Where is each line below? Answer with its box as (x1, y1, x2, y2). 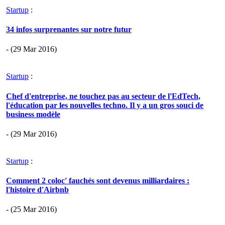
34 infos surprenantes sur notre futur (6, 25, 132, 34)
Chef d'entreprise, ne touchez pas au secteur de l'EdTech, (6, 91, 200, 100)
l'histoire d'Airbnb (6, 185, 69, 194)
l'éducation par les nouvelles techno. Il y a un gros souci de (6, 100, 203, 109)
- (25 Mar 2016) (6, 205, 57, 214)
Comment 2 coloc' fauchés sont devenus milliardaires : (6, 176, 189, 185)
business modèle (6, 109, 60, 119)
